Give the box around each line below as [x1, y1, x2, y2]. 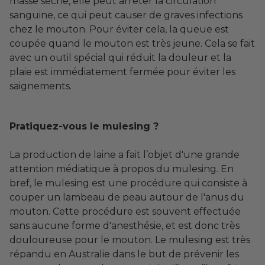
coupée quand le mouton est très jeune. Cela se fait [9, 38, 255, 50]
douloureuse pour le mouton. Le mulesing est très [9, 234, 250, 246]
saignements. [9, 80, 72, 92]
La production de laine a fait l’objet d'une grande [9, 149, 240, 161]
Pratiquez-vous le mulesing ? [9, 121, 159, 132]
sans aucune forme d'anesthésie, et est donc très [9, 220, 240, 232]
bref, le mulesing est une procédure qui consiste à [9, 177, 247, 189]
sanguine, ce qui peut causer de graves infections [9, 9, 243, 21]
